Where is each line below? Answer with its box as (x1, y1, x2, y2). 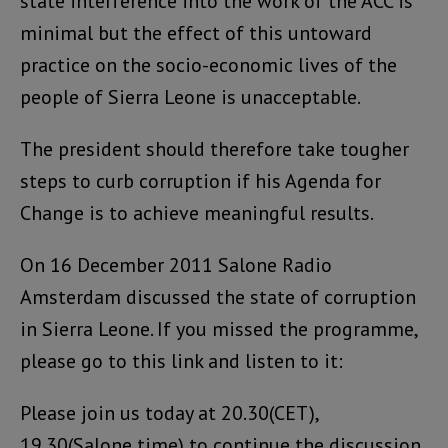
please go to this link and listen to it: (20, 347, 343, 374)
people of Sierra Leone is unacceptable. (20, 83, 361, 110)
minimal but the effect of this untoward (20, 19, 372, 46)
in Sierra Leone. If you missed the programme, (20, 315, 417, 342)
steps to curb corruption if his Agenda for (20, 167, 381, 194)
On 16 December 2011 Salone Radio (20, 251, 332, 278)
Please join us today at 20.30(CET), (20, 399, 318, 426)
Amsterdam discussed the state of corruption (20, 283, 416, 310)
